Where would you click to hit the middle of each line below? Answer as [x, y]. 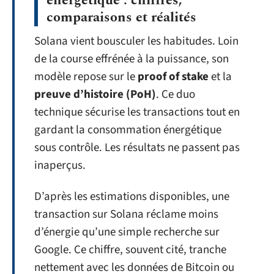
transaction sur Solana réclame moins [126, 215]
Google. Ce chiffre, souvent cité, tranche [130, 250]
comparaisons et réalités [121, 17]
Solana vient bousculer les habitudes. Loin [136, 41]
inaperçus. [60, 165]
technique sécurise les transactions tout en [137, 112]
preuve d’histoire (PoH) [95, 94]
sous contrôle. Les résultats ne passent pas [137, 147]
